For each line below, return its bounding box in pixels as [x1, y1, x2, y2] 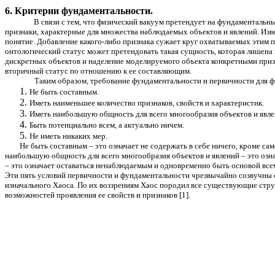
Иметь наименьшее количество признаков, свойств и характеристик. [29, 98, 264, 107]
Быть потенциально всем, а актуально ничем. [29, 120, 184, 130]
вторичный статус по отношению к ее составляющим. [5, 66, 192, 76]
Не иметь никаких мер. [29, 131, 107, 141]
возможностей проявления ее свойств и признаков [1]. [5, 190, 190, 199]
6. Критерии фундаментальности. [5, 6, 153, 16]
